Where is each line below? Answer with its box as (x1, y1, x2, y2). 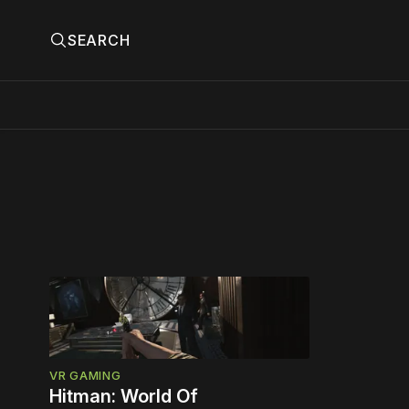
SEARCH (68, 31, 131, 49)
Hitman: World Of (49, 384, 198, 407)
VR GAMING (49, 367, 121, 383)
